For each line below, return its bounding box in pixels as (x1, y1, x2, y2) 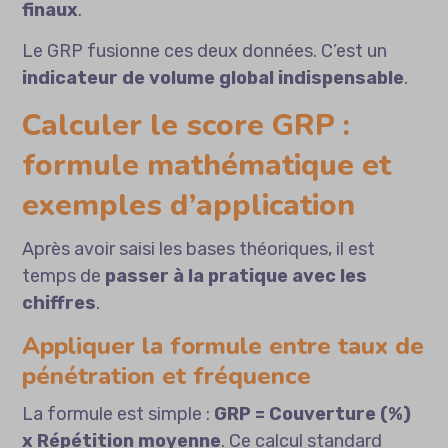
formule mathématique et (22, 145, 392, 187)
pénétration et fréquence (22, 360, 312, 393)
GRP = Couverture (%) (214, 403, 412, 426)
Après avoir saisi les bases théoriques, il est (22, 238, 376, 261)
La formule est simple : (22, 403, 215, 426)
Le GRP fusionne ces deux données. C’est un (22, 40, 388, 63)
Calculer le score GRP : (22, 105, 351, 147)
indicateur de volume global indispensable (22, 67, 405, 90)
